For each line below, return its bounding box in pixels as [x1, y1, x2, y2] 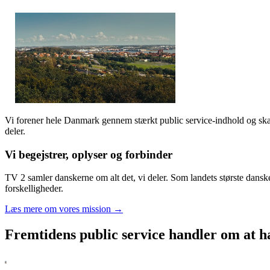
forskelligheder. [5, 183, 63, 194]
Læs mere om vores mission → [5, 204, 123, 215]
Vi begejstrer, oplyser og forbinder [5, 148, 172, 161]
